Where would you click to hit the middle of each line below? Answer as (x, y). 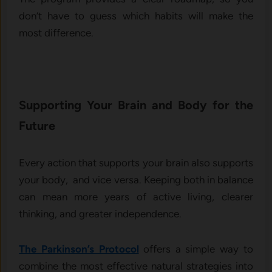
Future (37, 126)
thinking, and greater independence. (100, 214)
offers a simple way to (198, 249)
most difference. (56, 33)
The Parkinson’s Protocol (79, 249)
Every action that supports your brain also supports (136, 163)
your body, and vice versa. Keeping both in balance (136, 180)
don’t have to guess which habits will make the (136, 16)
